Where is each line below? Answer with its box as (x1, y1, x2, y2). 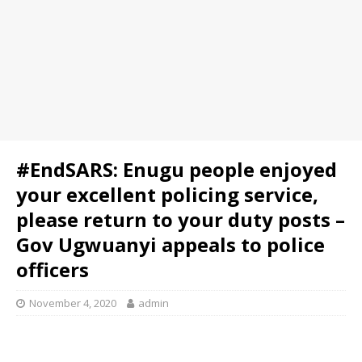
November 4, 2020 (29, 296, 116, 310)
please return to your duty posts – (16, 206, 345, 233)
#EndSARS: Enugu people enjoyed (16, 156, 337, 183)
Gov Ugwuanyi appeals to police (16, 231, 325, 258)
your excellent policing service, (16, 181, 318, 208)
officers (16, 256, 89, 283)
